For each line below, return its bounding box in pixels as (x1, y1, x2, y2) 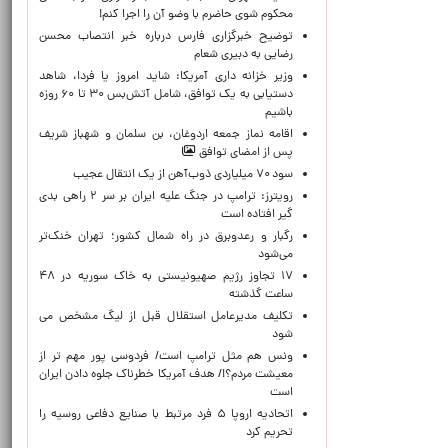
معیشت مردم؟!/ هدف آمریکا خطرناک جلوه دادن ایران (39, 366, 293, 384)
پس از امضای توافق (196, 144, 293, 162)
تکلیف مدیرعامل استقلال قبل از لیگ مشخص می (39, 308, 293, 326)
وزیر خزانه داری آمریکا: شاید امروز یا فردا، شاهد (39, 68, 293, 86)
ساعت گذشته (229, 286, 293, 304)
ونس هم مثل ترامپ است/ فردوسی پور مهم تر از (39, 348, 293, 366)
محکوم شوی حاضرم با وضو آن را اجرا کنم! (93, 6, 293, 24)
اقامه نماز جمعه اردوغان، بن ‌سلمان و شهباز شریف (39, 126, 293, 144)
